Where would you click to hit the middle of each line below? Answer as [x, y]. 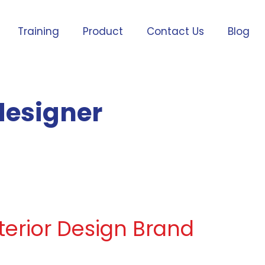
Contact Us [176, 31]
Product [103, 31]
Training [39, 31]
